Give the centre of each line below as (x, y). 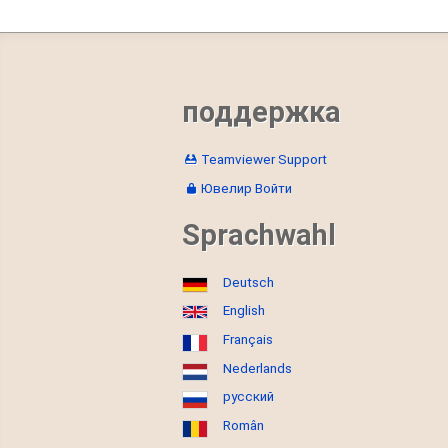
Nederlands (257, 368)
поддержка (261, 112)
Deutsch (248, 282)
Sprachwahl (259, 234)
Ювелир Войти (246, 188)
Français (248, 340)
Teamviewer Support (263, 160)
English (244, 311)
